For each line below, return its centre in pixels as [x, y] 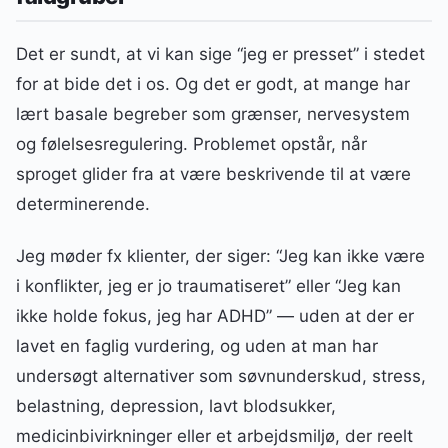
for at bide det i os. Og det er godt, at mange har [213, 84]
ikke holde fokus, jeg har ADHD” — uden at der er [215, 316]
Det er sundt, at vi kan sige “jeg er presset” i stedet [220, 54]
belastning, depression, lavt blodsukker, [176, 406]
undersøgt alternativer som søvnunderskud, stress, [221, 376]
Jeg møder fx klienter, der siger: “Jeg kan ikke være [220, 256]
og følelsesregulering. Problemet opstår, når [191, 144]
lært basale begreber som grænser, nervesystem [213, 114]
